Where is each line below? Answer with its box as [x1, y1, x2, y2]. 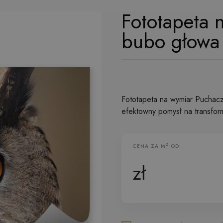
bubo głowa [121, 27, 220, 56]
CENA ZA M [132, 142, 165, 150]
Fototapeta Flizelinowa [129, 158, 205, 168]
